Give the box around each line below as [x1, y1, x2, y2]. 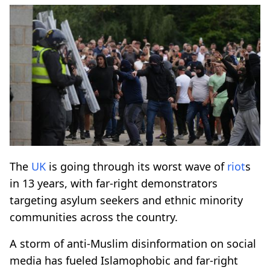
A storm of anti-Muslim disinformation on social [10, 236, 256, 251]
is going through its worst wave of [46, 159, 227, 174]
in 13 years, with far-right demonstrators [10, 175, 218, 190]
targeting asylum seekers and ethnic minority [10, 192, 243, 207]
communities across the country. [10, 209, 178, 224]
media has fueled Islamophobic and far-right [10, 253, 238, 268]
